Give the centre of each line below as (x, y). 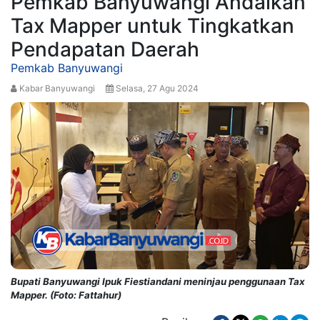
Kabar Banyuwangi (61, 88)
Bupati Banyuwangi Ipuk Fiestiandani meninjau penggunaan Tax (158, 282)
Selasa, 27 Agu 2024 (156, 88)
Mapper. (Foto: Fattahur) (66, 295)
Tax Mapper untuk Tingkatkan (152, 25)
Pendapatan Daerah (105, 49)
